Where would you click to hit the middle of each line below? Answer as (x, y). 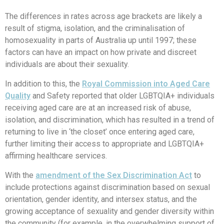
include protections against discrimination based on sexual (107, 187)
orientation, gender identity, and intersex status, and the (101, 199)
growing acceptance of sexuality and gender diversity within (109, 211)
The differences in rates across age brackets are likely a (103, 16)
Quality (18, 96)
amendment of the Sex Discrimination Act (114, 175)
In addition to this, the (43, 84)
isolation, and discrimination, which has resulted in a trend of (110, 120)
